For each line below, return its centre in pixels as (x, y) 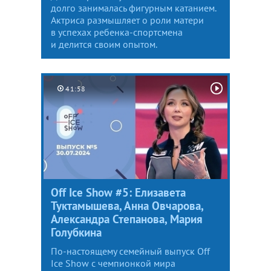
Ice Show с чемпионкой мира (113, 263)
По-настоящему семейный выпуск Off (130, 251)
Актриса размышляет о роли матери (127, 20)
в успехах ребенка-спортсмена (117, 32)
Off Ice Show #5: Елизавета (118, 192)
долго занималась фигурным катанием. (133, 8)
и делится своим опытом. (104, 44)
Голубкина (76, 232)
